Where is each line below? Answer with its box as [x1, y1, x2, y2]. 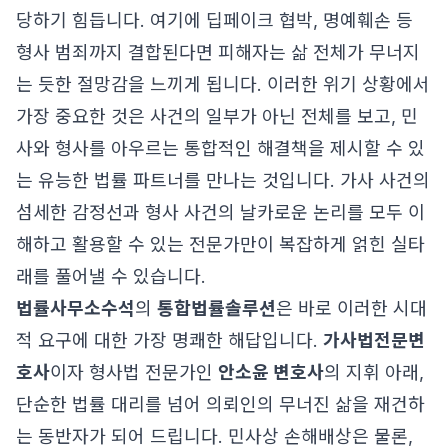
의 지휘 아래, [324, 362, 424, 383]
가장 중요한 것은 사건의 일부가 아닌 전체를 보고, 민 [16, 106, 418, 127]
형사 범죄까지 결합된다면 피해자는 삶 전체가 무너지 [16, 42, 420, 63]
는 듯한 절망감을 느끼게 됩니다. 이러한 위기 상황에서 [16, 74, 430, 95]
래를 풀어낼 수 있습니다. [16, 266, 206, 287]
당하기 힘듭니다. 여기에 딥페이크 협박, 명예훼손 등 [16, 10, 413, 31]
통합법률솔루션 [157, 298, 276, 319]
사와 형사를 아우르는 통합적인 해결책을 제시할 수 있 [16, 138, 425, 159]
